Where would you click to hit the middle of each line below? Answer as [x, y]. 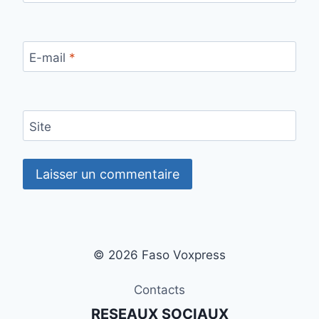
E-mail [49, 57]
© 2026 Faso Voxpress [159, 255]
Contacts [159, 289]
